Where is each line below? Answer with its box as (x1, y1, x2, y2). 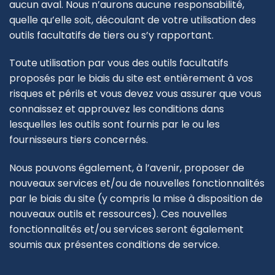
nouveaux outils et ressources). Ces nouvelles (9, 207, 227, 222)
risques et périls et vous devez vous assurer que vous (9, 87, 261, 101)
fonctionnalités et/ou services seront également (9, 222, 244, 237)
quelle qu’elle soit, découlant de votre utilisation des (9, 12, 256, 27)
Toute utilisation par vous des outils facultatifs (9, 56, 228, 71)
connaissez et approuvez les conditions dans (9, 102, 224, 117)
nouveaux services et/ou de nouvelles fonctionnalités (9, 176, 265, 191)
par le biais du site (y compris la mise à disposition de (9, 192, 263, 206)
